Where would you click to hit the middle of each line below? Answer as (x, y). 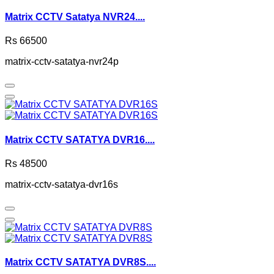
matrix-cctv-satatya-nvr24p (62, 62)
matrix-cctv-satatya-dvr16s (61, 184)
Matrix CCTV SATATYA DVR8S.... (80, 262)
